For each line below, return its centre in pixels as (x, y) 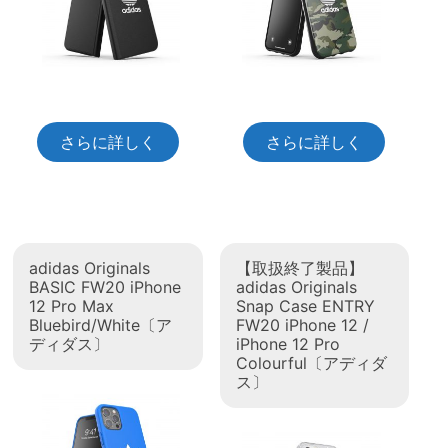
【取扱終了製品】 (299, 267)
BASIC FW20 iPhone (105, 286)
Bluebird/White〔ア (101, 324)
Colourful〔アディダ (311, 362)
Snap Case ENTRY (305, 305)
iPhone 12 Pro (287, 343)
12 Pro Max (72, 305)
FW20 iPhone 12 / (302, 324)
